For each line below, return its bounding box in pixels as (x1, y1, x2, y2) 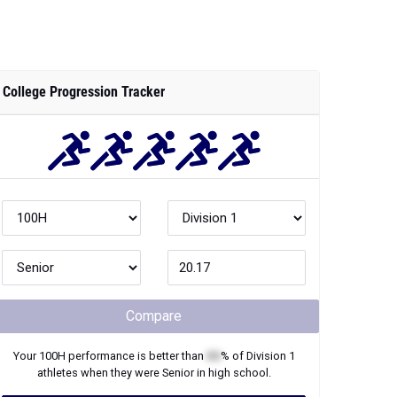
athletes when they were (36, 366, 162, 379)
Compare (126, 307, 182, 324)
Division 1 (245, 349, 295, 362)
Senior (161, 366, 194, 379)
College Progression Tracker (3, 83, 165, 100)
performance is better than (65, 349, 206, 362)
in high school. (193, 366, 271, 379)
